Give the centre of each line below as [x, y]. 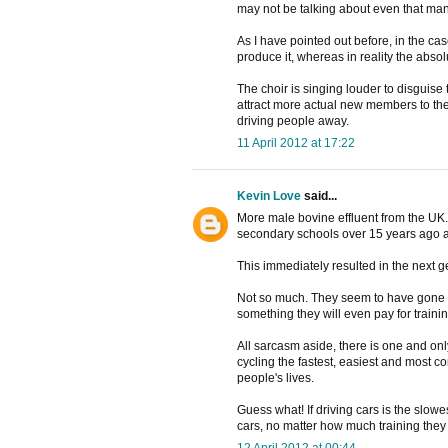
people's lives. [275, 377]
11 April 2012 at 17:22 [296, 142]
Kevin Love [269, 195]
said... [319, 195]
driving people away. [293, 120]
